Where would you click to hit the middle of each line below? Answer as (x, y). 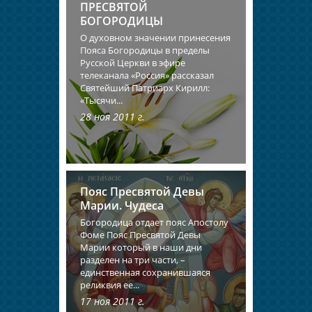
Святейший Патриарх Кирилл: (145, 87)
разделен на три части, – (133, 259)
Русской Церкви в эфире (133, 62)
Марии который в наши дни (141, 247)
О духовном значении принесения (155, 37)
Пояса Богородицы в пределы (145, 50)
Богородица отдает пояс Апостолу (154, 222)
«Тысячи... (101, 100)
